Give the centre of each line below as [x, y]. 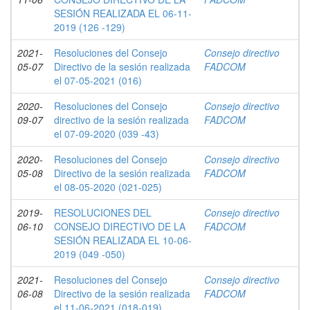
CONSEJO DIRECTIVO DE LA [120, 226]
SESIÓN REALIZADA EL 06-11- [123, 13]
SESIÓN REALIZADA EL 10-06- [123, 240]
